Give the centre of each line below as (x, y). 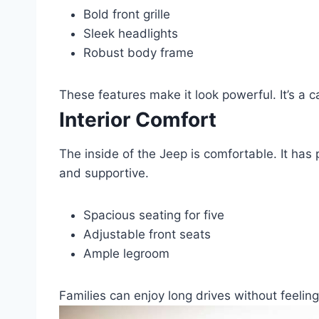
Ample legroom (126, 253)
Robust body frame (138, 52)
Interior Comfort (138, 119)
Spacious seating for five (154, 215)
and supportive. (104, 173)
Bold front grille (127, 14)
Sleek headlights (131, 33)
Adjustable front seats (147, 234)
